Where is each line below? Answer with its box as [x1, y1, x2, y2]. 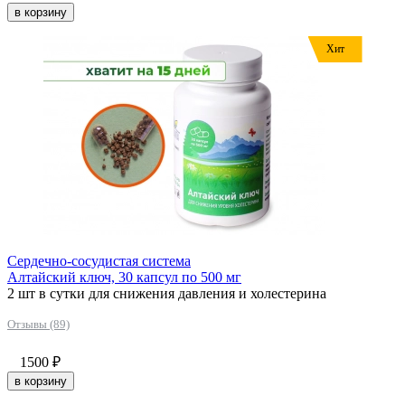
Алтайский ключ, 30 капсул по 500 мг [7, 268, 241, 285]
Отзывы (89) [7, 316, 70, 331]
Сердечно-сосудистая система [7, 252, 191, 268]
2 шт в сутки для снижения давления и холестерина [7, 285, 326, 301]
